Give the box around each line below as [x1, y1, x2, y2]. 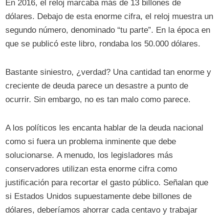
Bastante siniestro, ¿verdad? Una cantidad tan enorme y [5, 67, 212, 77]
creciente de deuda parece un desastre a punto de [5, 81, 189, 91]
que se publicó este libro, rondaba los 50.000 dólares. [5, 39, 201, 49]
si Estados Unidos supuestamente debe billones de [5, 192, 192, 201]
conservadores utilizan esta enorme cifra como [5, 164, 177, 174]
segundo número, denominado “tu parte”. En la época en [5, 25, 211, 35]
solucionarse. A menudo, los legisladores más [5, 151, 174, 160]
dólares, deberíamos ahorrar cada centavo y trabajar [5, 205, 198, 215]
